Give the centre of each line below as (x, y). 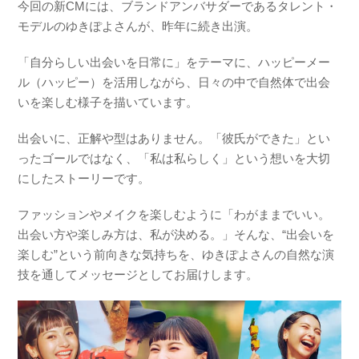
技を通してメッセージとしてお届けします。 (138, 274)
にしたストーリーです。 (84, 178)
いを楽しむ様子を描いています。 (108, 102)
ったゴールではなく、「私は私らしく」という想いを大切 (174, 158)
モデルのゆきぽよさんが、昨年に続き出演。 (138, 26)
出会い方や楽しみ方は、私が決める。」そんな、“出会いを (176, 234)
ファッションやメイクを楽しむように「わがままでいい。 (174, 214)
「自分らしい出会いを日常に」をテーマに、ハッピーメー (174, 62)
